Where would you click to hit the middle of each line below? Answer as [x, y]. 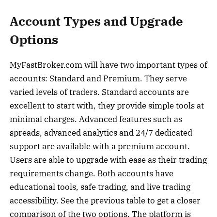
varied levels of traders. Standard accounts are [99, 92]
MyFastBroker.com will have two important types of [108, 65]
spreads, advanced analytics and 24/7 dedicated [101, 132]
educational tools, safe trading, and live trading [100, 187]
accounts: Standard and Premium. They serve [98, 78]
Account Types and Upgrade [96, 21]
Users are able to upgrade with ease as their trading [108, 160]
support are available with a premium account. [100, 146]
